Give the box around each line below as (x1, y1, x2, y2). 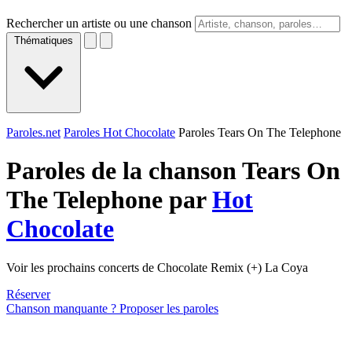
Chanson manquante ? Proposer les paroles (6, 301, 218, 315)
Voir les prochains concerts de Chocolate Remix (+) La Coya (6, 260, 308, 274)
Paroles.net (6, 126, 60, 139)
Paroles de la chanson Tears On (6, 156, 340, 185)
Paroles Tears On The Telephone (178, 126, 341, 139)
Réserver (6, 287, 50, 301)
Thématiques (14, 35, 73, 46)
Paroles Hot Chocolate (64, 126, 175, 139)
